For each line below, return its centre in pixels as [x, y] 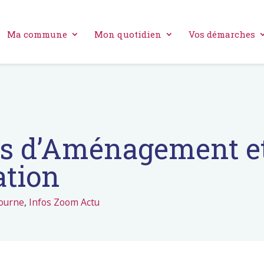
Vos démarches [222, 34]
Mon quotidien [128, 34]
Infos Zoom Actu [64, 202]
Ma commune [37, 34]
